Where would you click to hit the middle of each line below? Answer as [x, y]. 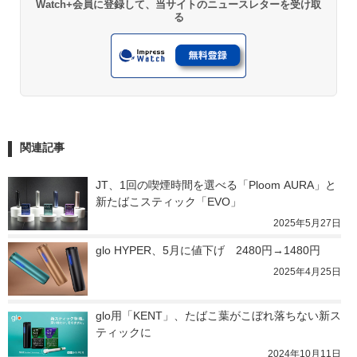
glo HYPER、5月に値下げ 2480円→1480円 [208, 251]
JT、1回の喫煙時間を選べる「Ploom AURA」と [216, 185]
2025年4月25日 [307, 272]
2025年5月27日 [307, 224]
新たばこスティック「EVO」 [169, 202]
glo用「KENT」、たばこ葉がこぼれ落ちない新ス [218, 316]
